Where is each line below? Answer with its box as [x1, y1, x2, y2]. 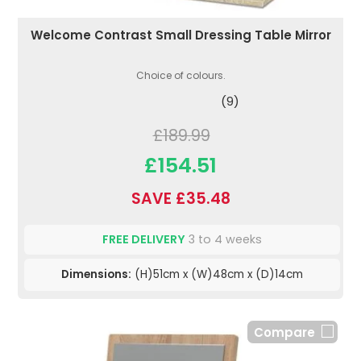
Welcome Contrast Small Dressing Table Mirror [30, 27, 331, 44]
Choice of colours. [135, 68, 226, 83]
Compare [254, 324, 315, 342]
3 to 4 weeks [185, 231, 262, 248]
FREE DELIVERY [102, 231, 185, 248]
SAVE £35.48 [131, 188, 230, 210]
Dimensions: [61, 267, 131, 283]
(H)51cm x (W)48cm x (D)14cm [131, 267, 303, 283]
